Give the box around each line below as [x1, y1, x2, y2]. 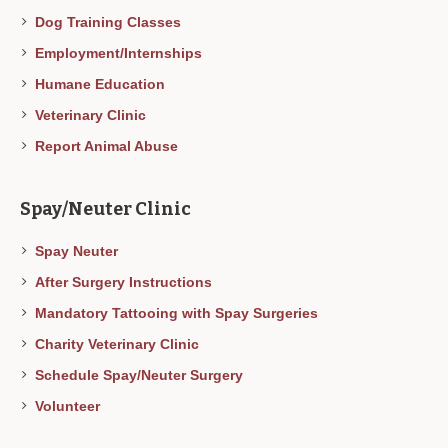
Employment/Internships [35, 45, 203, 62]
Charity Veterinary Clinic [35, 336, 200, 353]
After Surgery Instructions [35, 274, 213, 291]
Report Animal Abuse [35, 138, 179, 155]
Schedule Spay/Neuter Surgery [35, 367, 244, 384]
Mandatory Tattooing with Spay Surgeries [35, 305, 319, 322]
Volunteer [35, 398, 101, 415]
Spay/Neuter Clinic [20, 198, 192, 221]
